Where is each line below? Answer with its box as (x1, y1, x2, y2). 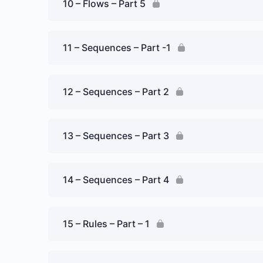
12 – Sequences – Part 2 (63, 86, 169, 97)
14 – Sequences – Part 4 (63, 174, 169, 186)
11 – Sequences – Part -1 (63, 42, 171, 53)
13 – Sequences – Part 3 (63, 130, 169, 141)
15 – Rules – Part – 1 (63, 218, 150, 230)
